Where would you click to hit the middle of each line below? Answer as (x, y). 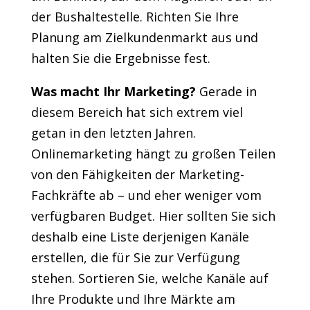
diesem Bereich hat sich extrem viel (137, 112)
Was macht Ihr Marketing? (113, 92)
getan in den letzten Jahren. (113, 133)
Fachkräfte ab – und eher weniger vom (146, 195)
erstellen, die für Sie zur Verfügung (135, 258)
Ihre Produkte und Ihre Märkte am (133, 299)
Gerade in (226, 92)
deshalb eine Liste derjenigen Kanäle (140, 237)
